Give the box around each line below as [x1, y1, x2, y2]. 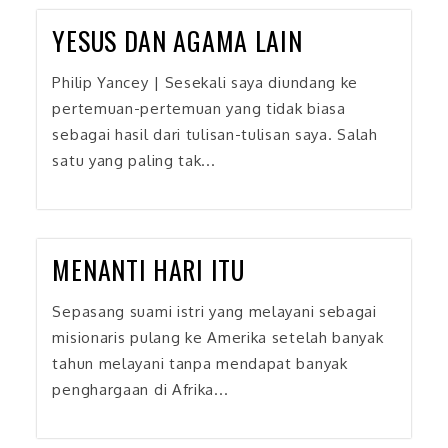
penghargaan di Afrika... [52, 379, 229, 399]
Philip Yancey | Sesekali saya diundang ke [52, 72, 359, 92]
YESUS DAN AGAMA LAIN [52, 20, 303, 60]
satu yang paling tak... [52, 150, 216, 170]
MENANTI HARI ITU [52, 249, 245, 289]
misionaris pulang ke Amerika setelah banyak [52, 327, 384, 347]
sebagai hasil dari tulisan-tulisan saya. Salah [52, 124, 378, 144]
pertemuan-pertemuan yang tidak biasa [52, 98, 346, 118]
